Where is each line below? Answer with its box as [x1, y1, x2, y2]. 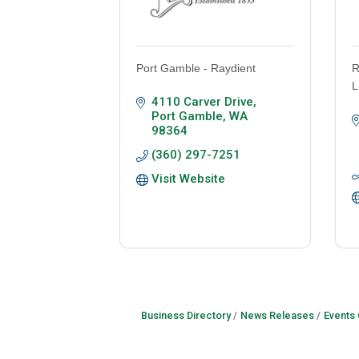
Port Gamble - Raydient [136, 62, 256, 75]
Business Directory [140, 309, 231, 322]
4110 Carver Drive [151, 95, 254, 110]
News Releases [240, 309, 314, 322]
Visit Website [151, 171, 226, 187]
